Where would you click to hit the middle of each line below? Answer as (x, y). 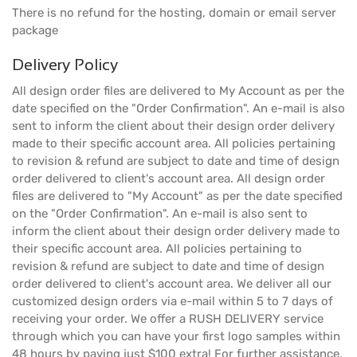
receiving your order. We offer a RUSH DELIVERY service (168, 319)
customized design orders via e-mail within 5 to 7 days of (173, 301)
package (35, 30)
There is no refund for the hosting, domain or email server (174, 13)
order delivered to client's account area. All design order (169, 178)
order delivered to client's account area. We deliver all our (172, 284)
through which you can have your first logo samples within (176, 336)
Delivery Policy (65, 65)
